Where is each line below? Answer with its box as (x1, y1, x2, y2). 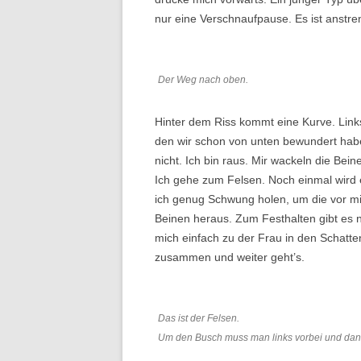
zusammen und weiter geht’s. (155, 251, 305, 264)
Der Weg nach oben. (158, 74, 248, 86)
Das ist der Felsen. (158, 313, 239, 325)
